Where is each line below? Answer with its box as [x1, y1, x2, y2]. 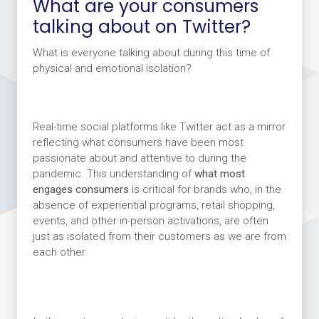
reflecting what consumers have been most [32, 135, 244, 149]
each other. [32, 245, 88, 258]
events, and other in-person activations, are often [32, 214, 268, 227]
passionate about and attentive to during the [32, 151, 246, 164]
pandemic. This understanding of [32, 167, 194, 180]
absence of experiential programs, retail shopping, [32, 198, 275, 211]
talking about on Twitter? [32, 14, 251, 40]
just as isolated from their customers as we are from [32, 229, 286, 243]
